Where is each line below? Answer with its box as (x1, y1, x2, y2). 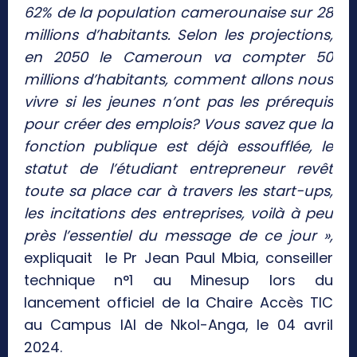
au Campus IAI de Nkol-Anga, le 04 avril (24, 315, 333, 335)
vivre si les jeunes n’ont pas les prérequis (24, 92, 333, 112)
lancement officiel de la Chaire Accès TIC (24, 292, 333, 313)
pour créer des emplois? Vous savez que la (24, 114, 333, 135)
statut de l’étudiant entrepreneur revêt (24, 159, 333, 179)
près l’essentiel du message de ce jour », (24, 226, 333, 246)
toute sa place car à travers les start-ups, (24, 181, 333, 202)
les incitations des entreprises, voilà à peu (24, 203, 333, 224)
